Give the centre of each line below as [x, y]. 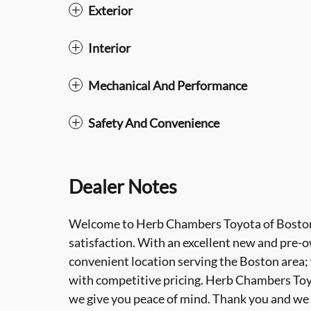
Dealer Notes [123, 186]
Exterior [110, 10]
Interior [109, 48]
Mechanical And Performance [168, 85]
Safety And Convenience [154, 123]
